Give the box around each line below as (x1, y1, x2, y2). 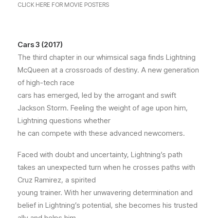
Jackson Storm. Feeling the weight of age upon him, (18, 103, 188, 112)
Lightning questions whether (18, 116, 110, 125)
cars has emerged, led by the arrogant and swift (18, 91, 176, 100)
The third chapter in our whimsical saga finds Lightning (18, 53, 196, 62)
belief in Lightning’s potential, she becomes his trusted (18, 200, 198, 210)
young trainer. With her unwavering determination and (18, 188, 193, 197)
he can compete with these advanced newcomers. (18, 128, 185, 138)
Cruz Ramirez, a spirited (18, 175, 96, 184)
